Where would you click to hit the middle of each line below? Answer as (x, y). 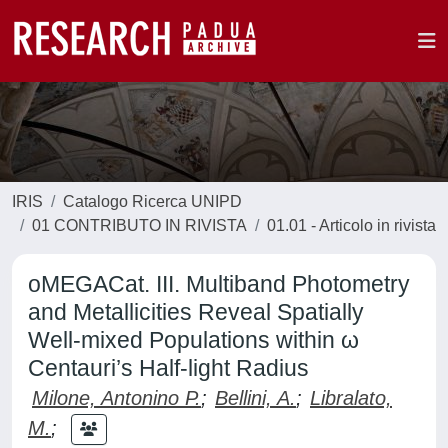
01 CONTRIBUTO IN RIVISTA (139, 225)
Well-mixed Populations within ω (193, 340)
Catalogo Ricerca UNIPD (152, 201)
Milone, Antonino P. (116, 398)
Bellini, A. (255, 398)
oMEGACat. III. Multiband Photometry (219, 284)
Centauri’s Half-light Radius (168, 368)
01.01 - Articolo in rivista (351, 225)
